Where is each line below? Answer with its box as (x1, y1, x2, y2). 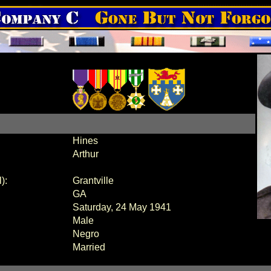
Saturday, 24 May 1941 (72, 202, 171, 212)
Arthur (72, 149, 101, 159)
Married (72, 242, 105, 252)
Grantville (72, 175, 116, 186)
